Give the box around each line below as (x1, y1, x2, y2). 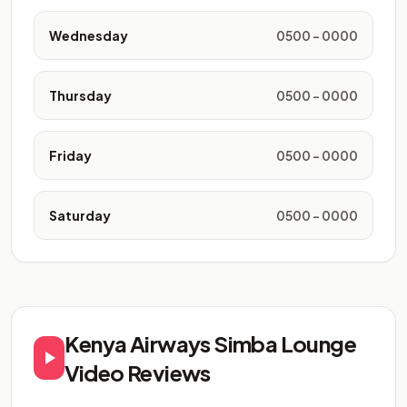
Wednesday (49, 27, 128, 44)
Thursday (49, 87, 112, 104)
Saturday (49, 207, 111, 223)
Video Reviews (64, 359, 211, 386)
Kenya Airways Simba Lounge (64, 330, 357, 357)
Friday (49, 147, 92, 164)
